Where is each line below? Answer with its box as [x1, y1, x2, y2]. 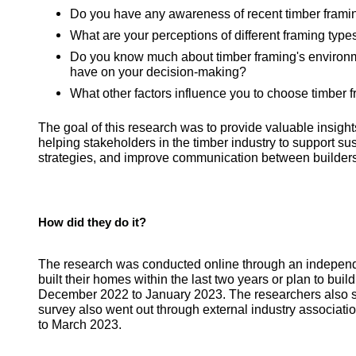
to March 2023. [38, 317, 125, 331]
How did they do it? [38, 215, 146, 229]
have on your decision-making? [70, 64, 246, 79]
